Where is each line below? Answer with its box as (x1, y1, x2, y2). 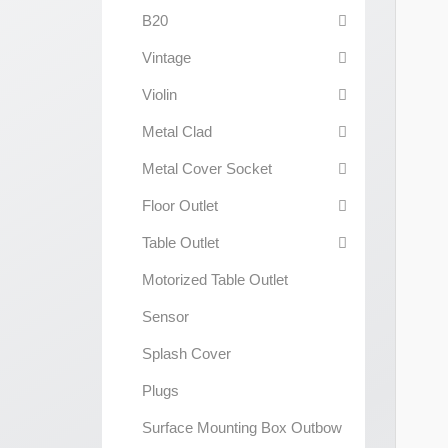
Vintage (142, 49, 191, 66)
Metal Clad (142, 123, 212, 140)
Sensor (142, 308, 189, 325)
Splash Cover (142, 345, 231, 362)
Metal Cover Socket (142, 160, 272, 177)
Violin (142, 86, 177, 103)
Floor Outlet (142, 197, 218, 214)
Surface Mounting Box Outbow (142, 419, 342, 436)
